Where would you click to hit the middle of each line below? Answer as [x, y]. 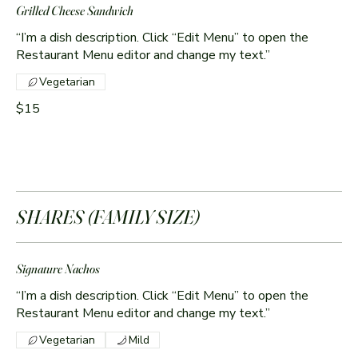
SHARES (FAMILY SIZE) [108, 217]
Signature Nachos [58, 269]
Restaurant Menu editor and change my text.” [143, 56]
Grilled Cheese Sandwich [75, 11]
